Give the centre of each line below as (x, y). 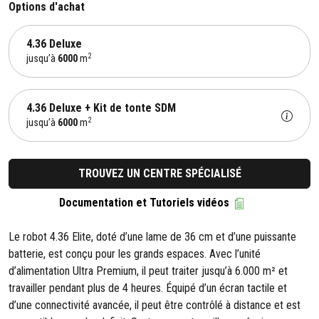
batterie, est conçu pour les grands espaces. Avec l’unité (135, 254)
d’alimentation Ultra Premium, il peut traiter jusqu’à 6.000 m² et (148, 271)
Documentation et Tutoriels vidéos (145, 203)
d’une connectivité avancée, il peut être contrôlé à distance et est (155, 305)
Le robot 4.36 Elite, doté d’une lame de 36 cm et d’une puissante (152, 237)
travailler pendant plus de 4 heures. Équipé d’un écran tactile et (148, 288)
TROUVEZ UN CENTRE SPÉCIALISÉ (159, 173)
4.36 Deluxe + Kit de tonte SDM (101, 108)
